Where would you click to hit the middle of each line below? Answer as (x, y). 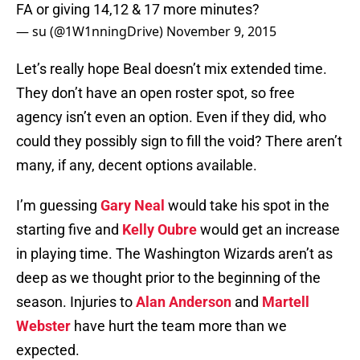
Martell (286, 302)
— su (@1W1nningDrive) (91, 32)
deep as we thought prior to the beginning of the (168, 278)
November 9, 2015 (221, 32)
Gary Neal (133, 206)
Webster (43, 326)
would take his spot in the (247, 206)
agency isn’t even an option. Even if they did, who (171, 117)
